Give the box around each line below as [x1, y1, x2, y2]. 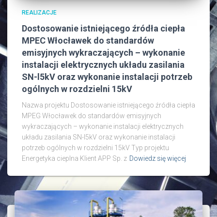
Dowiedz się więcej [129, 155, 186, 163]
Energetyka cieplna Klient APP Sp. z [22, 155, 127, 163]
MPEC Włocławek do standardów [22, 35, 154, 46]
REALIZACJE [22, 9, 57, 16]
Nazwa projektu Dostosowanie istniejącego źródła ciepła [22, 101, 195, 109]
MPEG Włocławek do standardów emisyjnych [22, 112, 161, 120]
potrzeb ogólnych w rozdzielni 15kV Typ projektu [22, 144, 169, 152]
